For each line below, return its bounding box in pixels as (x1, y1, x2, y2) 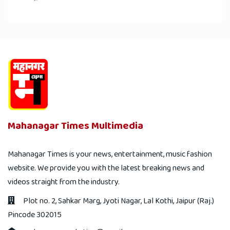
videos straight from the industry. (8, 175, 120, 188)
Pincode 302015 (8, 208, 62, 221)
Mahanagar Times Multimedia (8, 117, 143, 134)
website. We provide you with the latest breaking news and (8, 161, 204, 175)
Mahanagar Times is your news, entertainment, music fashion (8, 147, 212, 161)
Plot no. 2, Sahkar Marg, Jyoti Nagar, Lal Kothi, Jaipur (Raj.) (23, 194, 214, 207)
